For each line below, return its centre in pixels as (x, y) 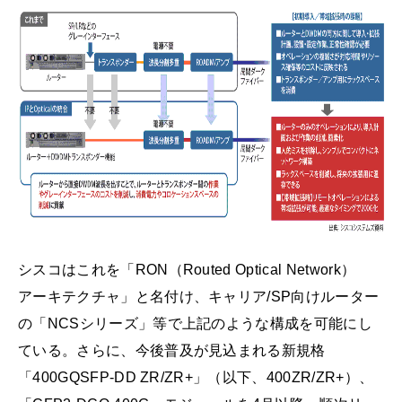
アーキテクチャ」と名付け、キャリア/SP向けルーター (199, 297)
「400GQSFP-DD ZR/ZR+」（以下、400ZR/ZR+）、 (196, 378)
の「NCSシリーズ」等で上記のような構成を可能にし (196, 324)
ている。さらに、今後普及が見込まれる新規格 (172, 351)
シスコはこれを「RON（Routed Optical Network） (187, 270)
